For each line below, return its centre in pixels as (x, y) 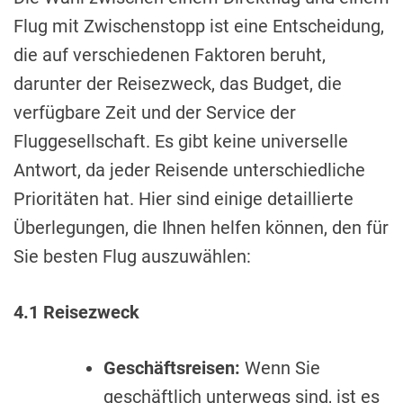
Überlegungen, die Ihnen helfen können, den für (201, 227)
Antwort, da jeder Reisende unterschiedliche (189, 170)
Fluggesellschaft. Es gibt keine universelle (181, 141)
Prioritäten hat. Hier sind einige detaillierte (184, 198)
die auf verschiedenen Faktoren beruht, (170, 54)
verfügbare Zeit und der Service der (155, 112)
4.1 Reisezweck (76, 312)
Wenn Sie (282, 367)
